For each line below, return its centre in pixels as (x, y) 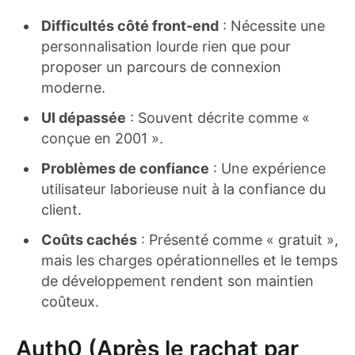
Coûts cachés (89, 240)
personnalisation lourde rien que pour (166, 47)
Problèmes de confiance (125, 169)
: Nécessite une (272, 26)
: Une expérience (267, 169)
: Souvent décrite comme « (218, 118)
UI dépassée (84, 118)
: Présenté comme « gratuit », (238, 240)
